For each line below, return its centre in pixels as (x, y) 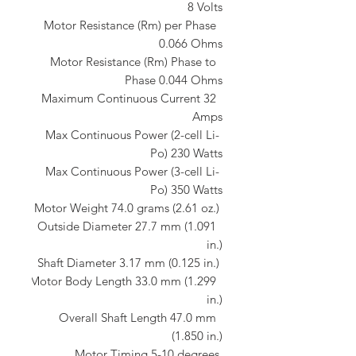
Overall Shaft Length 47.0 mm (137, 317)
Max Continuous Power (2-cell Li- (132, 134)
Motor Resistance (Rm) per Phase (130, 25)
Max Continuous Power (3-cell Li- (132, 171)
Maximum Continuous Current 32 (129, 98)
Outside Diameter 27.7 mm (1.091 (127, 226)
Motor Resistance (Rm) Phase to (133, 61)
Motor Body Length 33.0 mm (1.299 (123, 281)
